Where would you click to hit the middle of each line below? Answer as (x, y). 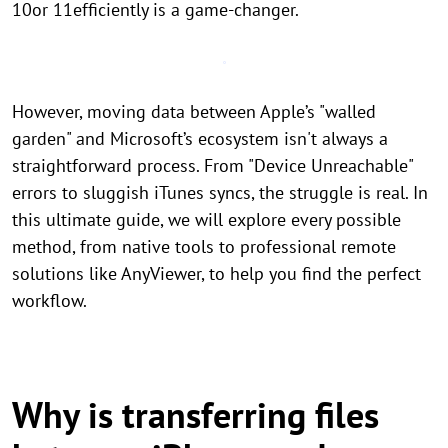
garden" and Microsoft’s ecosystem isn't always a (200, 138)
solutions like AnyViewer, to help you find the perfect (216, 273)
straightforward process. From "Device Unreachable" (212, 165)
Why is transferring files (195, 414)
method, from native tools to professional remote (204, 246)
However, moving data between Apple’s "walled (194, 111)
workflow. (49, 300)
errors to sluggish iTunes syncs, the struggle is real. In (220, 192)
